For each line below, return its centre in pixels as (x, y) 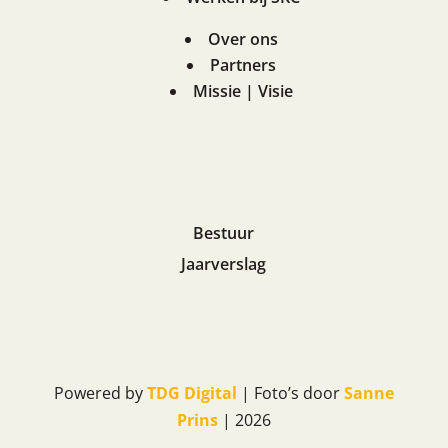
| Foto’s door (290, 393)
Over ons (243, 38)
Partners (243, 64)
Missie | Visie (243, 90)
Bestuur (224, 232)
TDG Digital (191, 393)
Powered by (100, 393)
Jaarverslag (224, 263)
